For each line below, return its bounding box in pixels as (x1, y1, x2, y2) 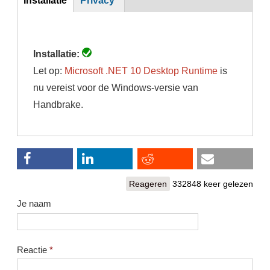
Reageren (129, 179, 168, 189)
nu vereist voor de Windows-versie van (33, 81, 199, 93)
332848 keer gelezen (172, 179, 254, 189)
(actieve (23, 11, 57, 22)
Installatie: (33, 48, 83, 59)
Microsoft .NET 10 (64, 64, 142, 76)
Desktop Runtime (143, 64, 218, 76)
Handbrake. (33, 98, 84, 110)
